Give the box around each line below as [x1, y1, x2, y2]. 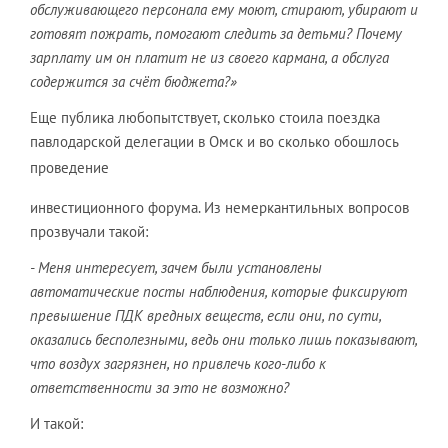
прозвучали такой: [30, 221, 148, 241]
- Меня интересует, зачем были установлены [30, 257, 322, 277]
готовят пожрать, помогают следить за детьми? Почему [30, 23, 402, 43]
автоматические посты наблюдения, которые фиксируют [30, 281, 407, 301]
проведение [30, 157, 113, 177]
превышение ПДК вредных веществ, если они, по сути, [30, 305, 381, 325]
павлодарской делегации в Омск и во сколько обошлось [30, 131, 398, 151]
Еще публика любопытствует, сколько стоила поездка [30, 107, 380, 127]
